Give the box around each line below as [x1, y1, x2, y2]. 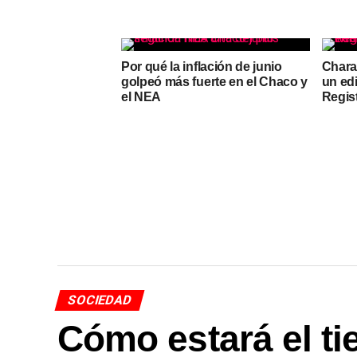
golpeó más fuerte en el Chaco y [121, 75, 308, 88]
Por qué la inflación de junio [121, 60, 282, 73]
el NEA [121, 90, 162, 104]
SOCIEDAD [65, 292, 134, 308]
